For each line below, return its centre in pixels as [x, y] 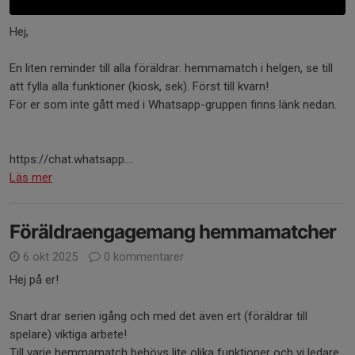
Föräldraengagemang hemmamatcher [173, 232]
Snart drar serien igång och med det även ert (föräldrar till [158, 317]
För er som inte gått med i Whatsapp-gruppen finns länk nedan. [173, 105]
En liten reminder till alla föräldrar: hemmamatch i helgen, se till [171, 69]
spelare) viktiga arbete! [68, 335]
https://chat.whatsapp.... [72, 160]
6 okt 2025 [50, 257]
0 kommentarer [142, 257]
